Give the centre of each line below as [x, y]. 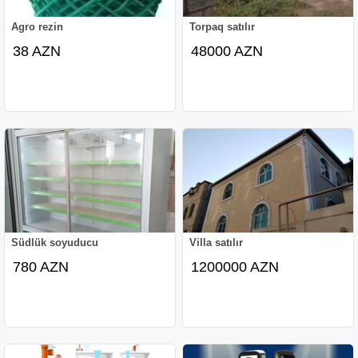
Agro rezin [38, 26]
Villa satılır [217, 242]
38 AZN [37, 51]
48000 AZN [227, 51]
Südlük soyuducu [55, 242]
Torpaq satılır [223, 26]
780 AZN [41, 267]
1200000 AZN [235, 267]
